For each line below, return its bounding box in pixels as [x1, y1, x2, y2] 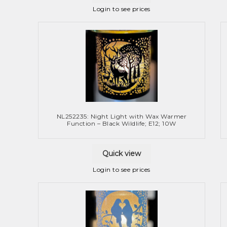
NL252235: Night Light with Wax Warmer [56, 112, 187, 121]
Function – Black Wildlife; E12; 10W [67, 120, 176, 128]
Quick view [102, 149, 141, 159]
